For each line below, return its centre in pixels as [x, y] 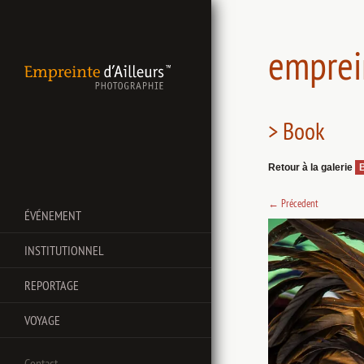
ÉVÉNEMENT [53, 215]
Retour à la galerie [312, 167]
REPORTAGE [52, 285]
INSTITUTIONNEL [64, 250]
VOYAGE [42, 320]
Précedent [299, 203]
